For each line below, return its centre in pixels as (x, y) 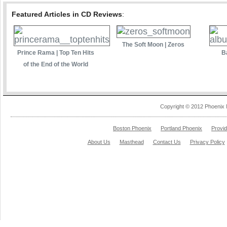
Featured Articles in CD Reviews (67, 14)
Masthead (131, 142)
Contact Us (167, 142)
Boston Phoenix (132, 128)
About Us (99, 142)
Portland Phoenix (181, 128)
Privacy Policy (207, 142)
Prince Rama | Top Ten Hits (55, 52)
